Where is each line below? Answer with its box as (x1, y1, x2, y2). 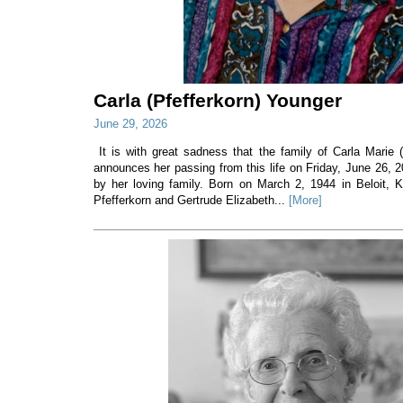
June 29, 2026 (93, 117, 167, 131)
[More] (288, 193, 322, 208)
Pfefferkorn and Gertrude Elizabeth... (93, 193, 289, 208)
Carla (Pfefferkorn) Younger (93, 90, 342, 112)
